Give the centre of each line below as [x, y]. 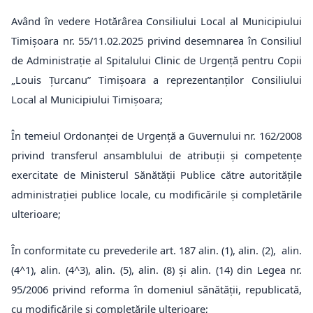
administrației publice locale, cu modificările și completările [156, 194]
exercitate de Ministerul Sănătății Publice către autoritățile [156, 175]
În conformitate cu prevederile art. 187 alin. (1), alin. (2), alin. [156, 250]
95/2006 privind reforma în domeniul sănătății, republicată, [156, 289]
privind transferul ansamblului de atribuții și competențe [156, 155]
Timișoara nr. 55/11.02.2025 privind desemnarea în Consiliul [156, 41]
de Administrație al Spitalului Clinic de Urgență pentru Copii [156, 60]
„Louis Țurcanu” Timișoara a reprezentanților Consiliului [156, 80]
